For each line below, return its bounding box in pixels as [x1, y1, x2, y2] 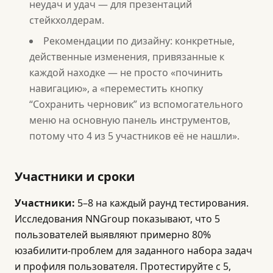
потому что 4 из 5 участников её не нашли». [29, 129, 239, 143]
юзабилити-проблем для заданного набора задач [15, 244, 252, 257]
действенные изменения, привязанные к [29, 50, 224, 63]
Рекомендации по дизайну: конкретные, [43, 34, 235, 48]
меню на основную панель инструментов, [29, 113, 230, 127]
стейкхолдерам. [29, 13, 104, 27]
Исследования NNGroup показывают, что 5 [15, 212, 220, 225]
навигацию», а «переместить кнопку [29, 82, 203, 95]
